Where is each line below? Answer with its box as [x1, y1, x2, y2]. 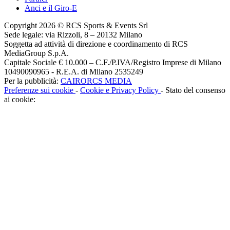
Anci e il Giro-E [25, 4, 77, 13]
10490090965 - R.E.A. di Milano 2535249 [4, 67, 143, 76]
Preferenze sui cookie [4, 86, 75, 95]
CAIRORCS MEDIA [61, 76, 132, 86]
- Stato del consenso [161, 86, 225, 95]
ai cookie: [4, 95, 35, 104]
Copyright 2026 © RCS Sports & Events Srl [4, 21, 148, 30]
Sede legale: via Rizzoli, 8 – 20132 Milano [4, 30, 142, 40]
